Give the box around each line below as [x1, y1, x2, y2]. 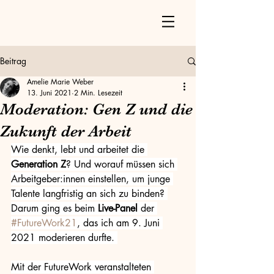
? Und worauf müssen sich [66, 158, 177, 171]
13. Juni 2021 [27, 87, 72, 98]
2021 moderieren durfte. [11, 231, 117, 244]
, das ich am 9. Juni [77, 217, 163, 229]
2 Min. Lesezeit [74, 87, 122, 98]
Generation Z [11, 158, 66, 171]
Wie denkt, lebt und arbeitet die [11, 143, 147, 156]
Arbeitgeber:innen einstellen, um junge [11, 172, 173, 185]
